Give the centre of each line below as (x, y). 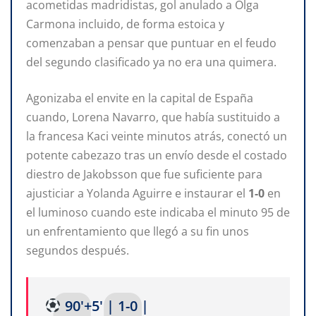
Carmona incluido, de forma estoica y (125, 24)
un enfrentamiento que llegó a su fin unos (138, 232)
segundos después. (78, 251)
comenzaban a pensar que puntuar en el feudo (151, 43)
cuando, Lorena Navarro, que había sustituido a (153, 117)
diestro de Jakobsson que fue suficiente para (144, 175)
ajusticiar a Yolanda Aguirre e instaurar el (137, 194)
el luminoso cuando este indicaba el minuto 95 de (158, 213)
